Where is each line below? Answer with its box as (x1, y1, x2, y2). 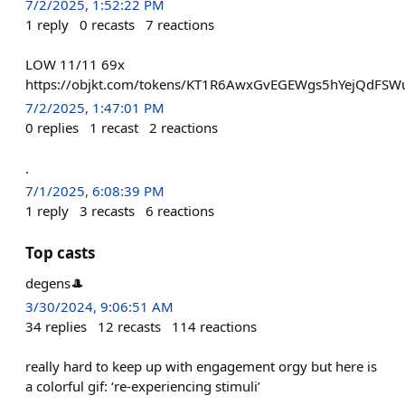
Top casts (25, 241, 95, 263)
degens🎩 (25, 273, 84, 292)
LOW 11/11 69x (25, 55, 125, 74)
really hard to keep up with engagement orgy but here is (25, 357, 377, 375)
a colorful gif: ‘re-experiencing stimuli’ (25, 377, 260, 395)
